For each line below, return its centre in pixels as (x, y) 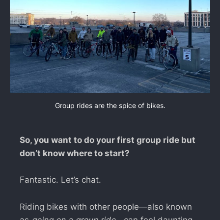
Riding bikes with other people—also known (106, 206)
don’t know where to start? (75, 153)
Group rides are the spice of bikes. (110, 106)
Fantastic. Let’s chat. (60, 180)
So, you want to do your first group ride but (108, 140)
